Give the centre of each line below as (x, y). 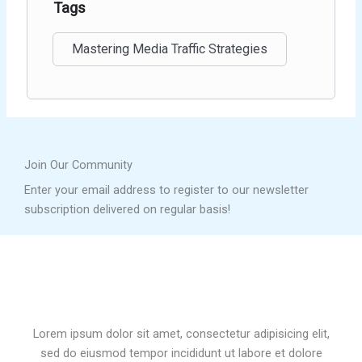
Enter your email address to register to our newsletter (166, 190)
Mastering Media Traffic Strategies (170, 49)
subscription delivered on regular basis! (127, 210)
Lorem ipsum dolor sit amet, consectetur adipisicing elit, (181, 334)
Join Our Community (78, 165)
